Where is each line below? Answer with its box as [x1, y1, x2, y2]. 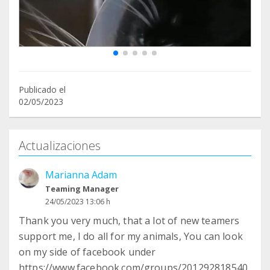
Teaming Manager [45, 183, 119, 195]
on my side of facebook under [19, 245, 156, 259]
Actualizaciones [19, 137, 101, 154]
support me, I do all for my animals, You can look [19, 230, 243, 243]
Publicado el [19, 84, 66, 96]
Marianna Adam [45, 168, 117, 182]
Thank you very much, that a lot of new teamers [19, 214, 240, 228]
